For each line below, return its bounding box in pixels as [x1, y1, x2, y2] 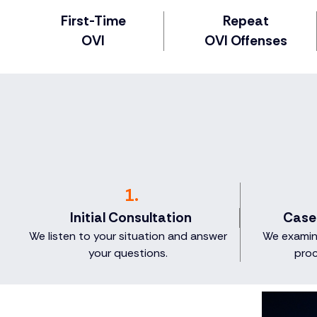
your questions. [88, 246, 168, 261]
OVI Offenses [204, 32, 287, 50]
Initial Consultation [70, 209, 192, 227]
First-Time [60, 12, 126, 30]
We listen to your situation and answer [28, 229, 227, 244]
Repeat [223, 12, 269, 30]
